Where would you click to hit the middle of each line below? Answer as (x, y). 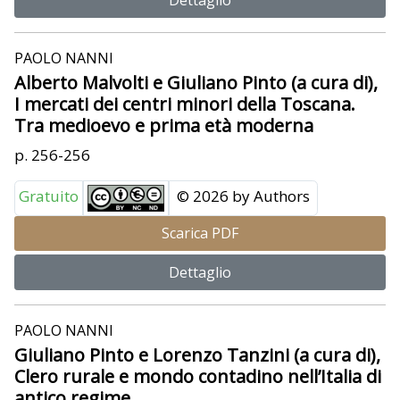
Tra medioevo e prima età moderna (164, 125)
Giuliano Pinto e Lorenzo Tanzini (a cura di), (197, 355)
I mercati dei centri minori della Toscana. (185, 104)
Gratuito (49, 196)
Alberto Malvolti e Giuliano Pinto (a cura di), (196, 82)
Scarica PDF (200, 233)
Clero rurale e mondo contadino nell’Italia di (198, 377)
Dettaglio (200, 273)
